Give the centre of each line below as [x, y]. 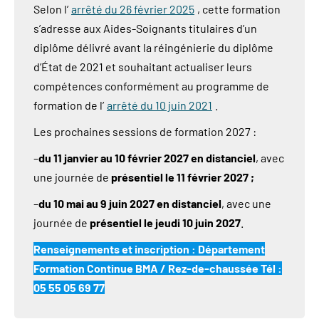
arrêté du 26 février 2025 [133, 9]
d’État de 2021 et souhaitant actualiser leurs [143, 67]
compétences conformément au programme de [151, 86]
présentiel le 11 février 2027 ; [183, 177]
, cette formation [239, 9]
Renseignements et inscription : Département [149, 249]
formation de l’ [69, 105]
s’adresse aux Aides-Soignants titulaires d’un [145, 28]
